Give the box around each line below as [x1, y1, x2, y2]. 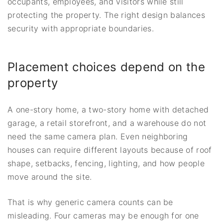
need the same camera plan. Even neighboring [7, 131, 188, 141]
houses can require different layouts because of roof [7, 144, 212, 155]
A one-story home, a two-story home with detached [7, 104, 209, 114]
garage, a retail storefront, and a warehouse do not [7, 117, 207, 128]
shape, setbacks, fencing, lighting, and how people [7, 158, 205, 168]
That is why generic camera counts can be [7, 197, 173, 207]
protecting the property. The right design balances [7, 9, 206, 20]
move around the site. [7, 171, 92, 182]
